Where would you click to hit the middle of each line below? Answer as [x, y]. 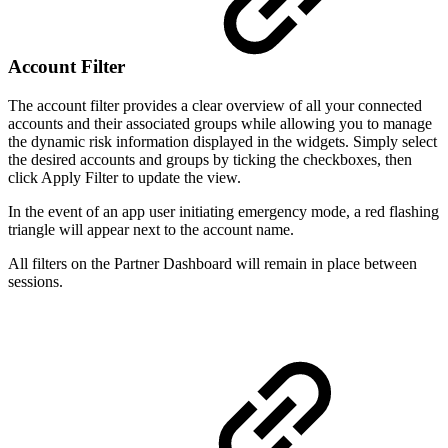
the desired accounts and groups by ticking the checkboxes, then [210, 159]
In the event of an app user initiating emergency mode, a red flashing [223, 211]
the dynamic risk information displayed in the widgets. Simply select [222, 141]
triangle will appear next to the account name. [151, 229]
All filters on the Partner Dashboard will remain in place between [212, 263]
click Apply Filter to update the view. [124, 177]
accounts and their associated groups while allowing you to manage [220, 123]
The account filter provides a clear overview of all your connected [215, 105]
